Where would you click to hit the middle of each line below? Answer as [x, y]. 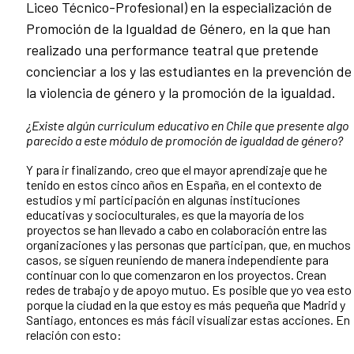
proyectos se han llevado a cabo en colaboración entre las [177, 230]
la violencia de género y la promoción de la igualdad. [181, 93]
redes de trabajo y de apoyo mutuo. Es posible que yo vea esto [189, 290]
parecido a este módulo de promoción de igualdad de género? [185, 141]
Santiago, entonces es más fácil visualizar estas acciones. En [188, 320]
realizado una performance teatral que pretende [172, 50]
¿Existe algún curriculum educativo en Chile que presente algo [187, 126]
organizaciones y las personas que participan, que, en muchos [188, 245]
